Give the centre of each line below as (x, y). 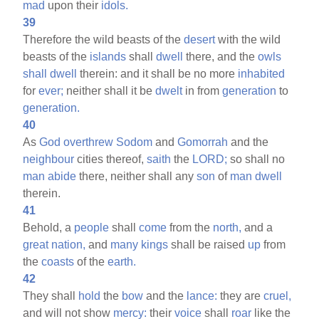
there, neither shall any (137, 176)
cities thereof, (111, 159)
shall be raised (208, 244)
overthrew (89, 142)
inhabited (262, 73)
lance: (202, 296)
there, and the (221, 56)
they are (241, 296)
